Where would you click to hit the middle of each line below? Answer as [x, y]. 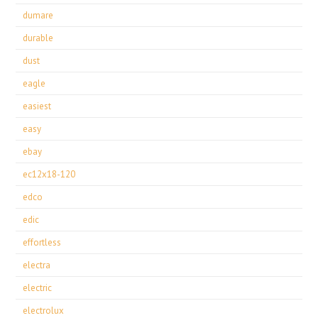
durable [38, 38]
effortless [42, 242]
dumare [38, 15]
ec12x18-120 [49, 174]
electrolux [44, 311]
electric [38, 288]
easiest [37, 106]
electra [37, 265]
